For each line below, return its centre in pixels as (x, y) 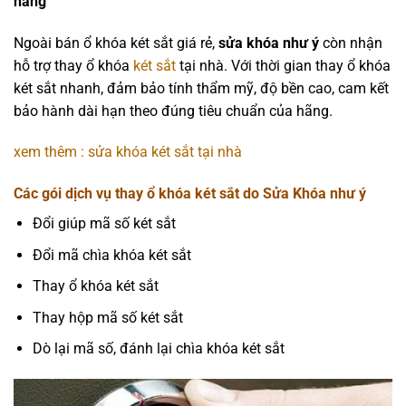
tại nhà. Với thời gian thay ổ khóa (283, 65)
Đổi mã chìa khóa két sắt (111, 255)
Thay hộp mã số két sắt (107, 317)
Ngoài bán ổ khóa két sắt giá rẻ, (116, 43)
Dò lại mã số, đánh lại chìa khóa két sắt (158, 349)
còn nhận (351, 43)
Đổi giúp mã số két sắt (104, 224)
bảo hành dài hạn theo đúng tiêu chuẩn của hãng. (173, 111)
